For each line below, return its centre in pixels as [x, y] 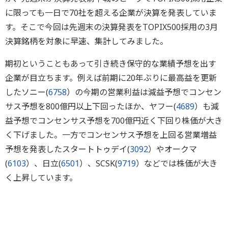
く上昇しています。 [41, 178]
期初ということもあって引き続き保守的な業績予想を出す [111, 64]
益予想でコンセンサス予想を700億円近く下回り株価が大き [114, 121]
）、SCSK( [98, 163]
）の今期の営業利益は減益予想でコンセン [144, 92]
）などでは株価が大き [177, 163]
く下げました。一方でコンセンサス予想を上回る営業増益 [111, 135]
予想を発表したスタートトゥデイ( [67, 149]
